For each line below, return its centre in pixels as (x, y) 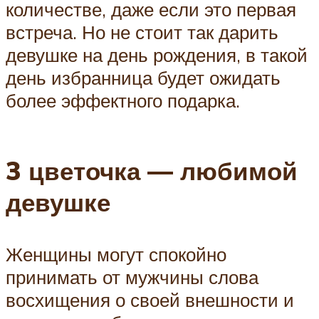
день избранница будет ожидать (143, 78)
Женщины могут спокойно (116, 255)
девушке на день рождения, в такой (157, 55)
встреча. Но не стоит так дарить (142, 32)
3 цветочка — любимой (152, 171)
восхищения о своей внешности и (150, 300)
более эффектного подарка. (123, 101)
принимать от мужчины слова (132, 277)
